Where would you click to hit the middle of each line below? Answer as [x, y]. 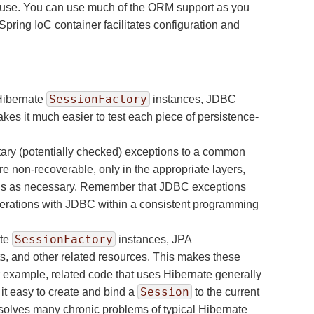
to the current [226, 292]
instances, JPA [153, 239]
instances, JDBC [193, 99]
